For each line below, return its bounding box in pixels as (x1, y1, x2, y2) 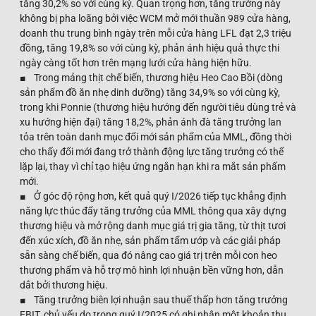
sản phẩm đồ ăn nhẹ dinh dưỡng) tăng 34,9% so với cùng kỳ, (20, 86, 280, 98)
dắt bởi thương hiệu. (20, 279, 108, 291)
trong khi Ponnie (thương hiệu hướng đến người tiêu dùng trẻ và (20, 101, 296, 113)
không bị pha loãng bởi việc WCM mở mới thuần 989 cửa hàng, (20, 12, 291, 24)
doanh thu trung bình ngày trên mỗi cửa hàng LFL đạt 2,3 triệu (20, 27, 291, 39)
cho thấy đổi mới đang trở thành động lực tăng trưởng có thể (20, 145, 284, 157)
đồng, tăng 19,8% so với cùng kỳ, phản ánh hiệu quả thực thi (20, 42, 279, 54)
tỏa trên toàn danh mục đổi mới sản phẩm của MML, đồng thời (20, 130, 291, 142)
